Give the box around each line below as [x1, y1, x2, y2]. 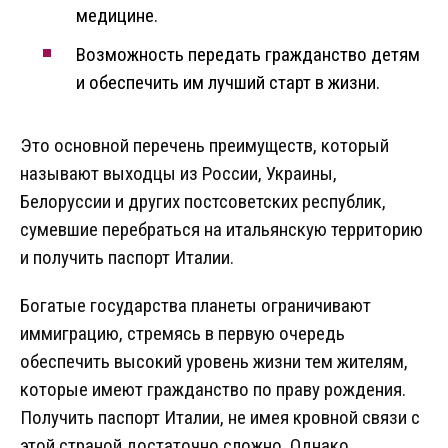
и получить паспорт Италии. [20, 246, 234, 270]
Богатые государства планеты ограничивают [20, 294, 371, 318]
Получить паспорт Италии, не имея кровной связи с [20, 406, 420, 430]
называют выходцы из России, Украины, [20, 162, 337, 186]
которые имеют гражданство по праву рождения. [20, 378, 406, 402]
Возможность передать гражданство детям [76, 43, 420, 67]
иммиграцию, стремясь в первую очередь [20, 322, 345, 346]
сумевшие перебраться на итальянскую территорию [20, 218, 423, 242]
